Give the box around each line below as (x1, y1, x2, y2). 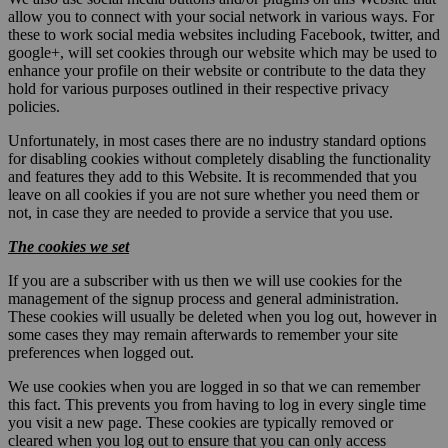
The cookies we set (8, 237, 129, 255)
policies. (8, 97, 60, 115)
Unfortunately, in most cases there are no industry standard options (8, 131, 426, 149)
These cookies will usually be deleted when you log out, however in (8, 307, 437, 325)
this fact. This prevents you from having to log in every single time (8, 395, 426, 413)
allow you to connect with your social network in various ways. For (8, 7, 434, 25)
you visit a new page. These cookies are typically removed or (8, 413, 393, 431)
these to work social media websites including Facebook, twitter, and (8, 25, 440, 43)
